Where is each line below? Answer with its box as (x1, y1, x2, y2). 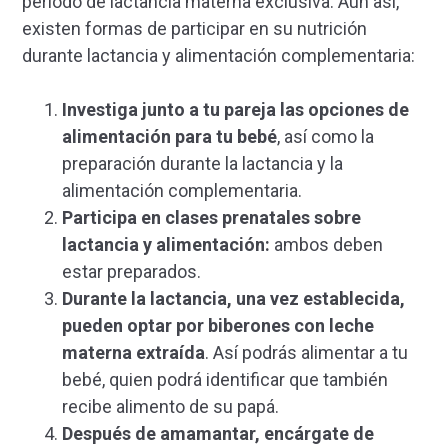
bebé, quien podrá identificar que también (62, 369, 388, 391)
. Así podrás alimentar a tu (205, 342, 408, 364)
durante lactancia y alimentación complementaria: (22, 45, 415, 67)
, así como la (277, 126, 374, 148)
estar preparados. (62, 261, 205, 283)
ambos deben (274, 234, 383, 256)
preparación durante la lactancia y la (62, 153, 343, 175)
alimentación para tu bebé (62, 126, 277, 148)
